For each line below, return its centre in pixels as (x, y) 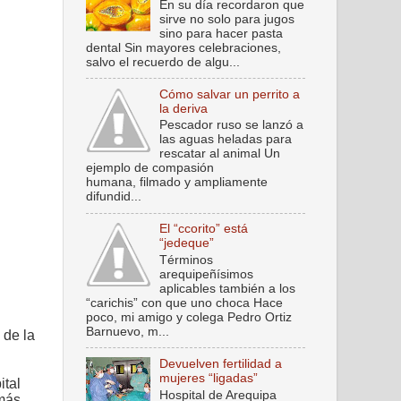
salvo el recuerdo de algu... (163, 62)
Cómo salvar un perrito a (230, 94)
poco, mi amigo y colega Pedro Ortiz (189, 317)
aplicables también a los (228, 289)
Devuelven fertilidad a (221, 363)
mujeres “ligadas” (209, 378)
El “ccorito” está (204, 229)
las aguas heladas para (226, 140)
